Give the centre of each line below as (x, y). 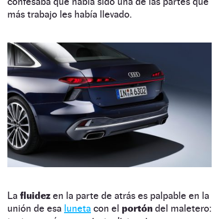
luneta (77, 208)
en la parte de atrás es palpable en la (131, 196)
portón (138, 208)
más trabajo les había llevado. (70, 14)
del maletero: (183, 208)
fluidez (36, 196)
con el (106, 208)
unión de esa (36, 208)
